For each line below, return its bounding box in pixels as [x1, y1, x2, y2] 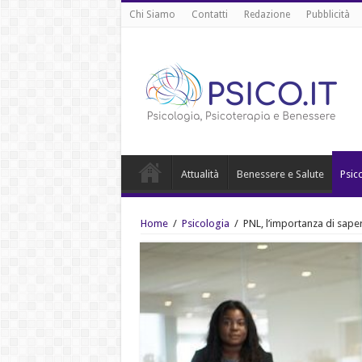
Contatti [191, 9, 228, 20]
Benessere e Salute [236, 168, 324, 180]
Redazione [243, 9, 290, 20]
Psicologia [181, 217, 229, 229]
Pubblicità [305, 9, 350, 20]
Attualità [180, 168, 219, 180]
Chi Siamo [128, 9, 175, 20]
